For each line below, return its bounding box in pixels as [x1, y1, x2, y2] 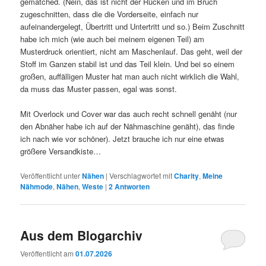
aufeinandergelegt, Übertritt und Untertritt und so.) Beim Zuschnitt [20, 21, 245, 33]
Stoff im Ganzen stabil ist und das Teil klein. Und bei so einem [20, 58, 235, 70]
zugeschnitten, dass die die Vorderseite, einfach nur [20, 8, 199, 20]
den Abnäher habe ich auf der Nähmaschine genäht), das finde [20, 121, 235, 132]
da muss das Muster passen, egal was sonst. [20, 83, 178, 95]
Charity [174, 170, 199, 181]
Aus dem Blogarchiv [20, 226, 143, 244]
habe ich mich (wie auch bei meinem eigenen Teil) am [20, 33, 205, 45]
